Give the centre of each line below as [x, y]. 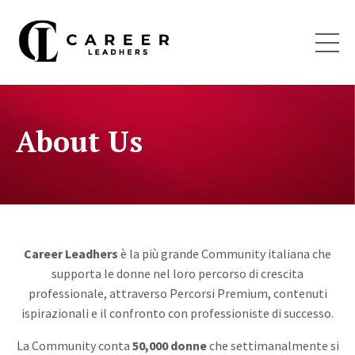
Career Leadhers [71, 254]
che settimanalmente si [273, 345]
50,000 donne [169, 345]
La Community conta [74, 345]
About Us [79, 141]
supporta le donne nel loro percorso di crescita [177, 273]
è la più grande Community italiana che [225, 254]
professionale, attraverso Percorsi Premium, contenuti [177, 293]
